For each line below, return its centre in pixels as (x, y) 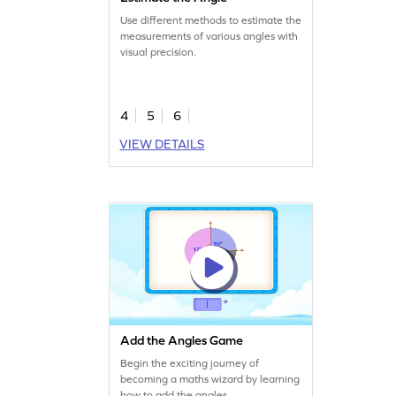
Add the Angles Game (182, 340)
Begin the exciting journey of (190, 363)
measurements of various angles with (209, 36)
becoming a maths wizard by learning (210, 379)
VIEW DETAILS (162, 144)
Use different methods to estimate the (211, 20)
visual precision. (159, 52)
